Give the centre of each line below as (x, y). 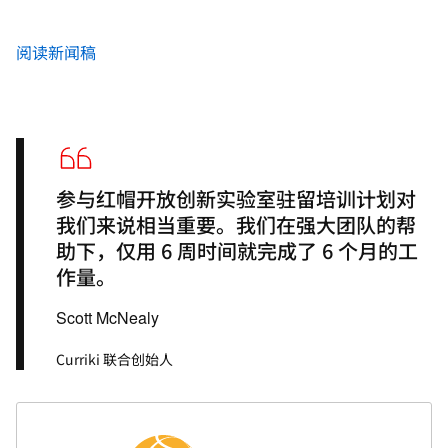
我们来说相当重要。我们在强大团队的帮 (236, 225)
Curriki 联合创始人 (114, 359)
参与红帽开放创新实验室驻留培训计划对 (236, 199)
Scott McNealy (107, 318)
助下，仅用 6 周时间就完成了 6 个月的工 (237, 251)
